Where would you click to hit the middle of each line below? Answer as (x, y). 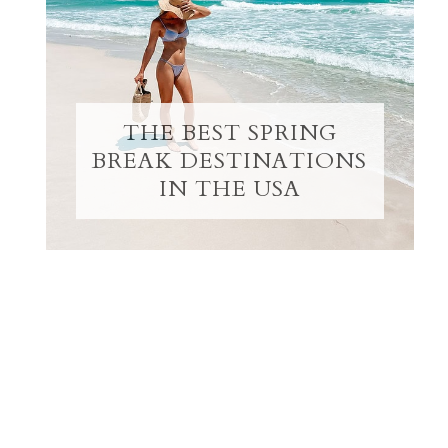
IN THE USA (229, 188)
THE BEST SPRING (229, 132)
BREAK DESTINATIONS (230, 160)
